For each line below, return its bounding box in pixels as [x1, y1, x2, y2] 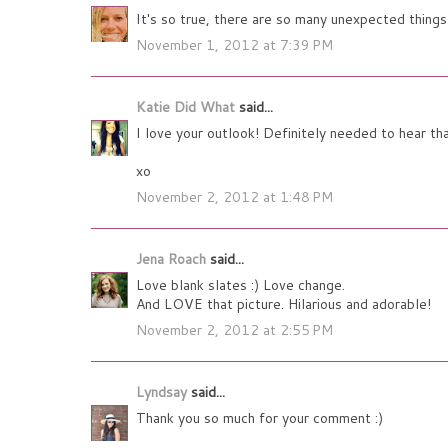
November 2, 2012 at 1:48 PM [136, 187, 333, 208]
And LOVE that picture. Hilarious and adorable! [136, 294, 431, 315]
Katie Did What [136, 97, 239, 118]
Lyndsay [136, 382, 191, 403]
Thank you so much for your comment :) [136, 408, 383, 429]
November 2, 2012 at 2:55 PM [136, 320, 333, 341]
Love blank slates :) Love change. [136, 275, 345, 296]
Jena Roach [136, 249, 210, 270]
